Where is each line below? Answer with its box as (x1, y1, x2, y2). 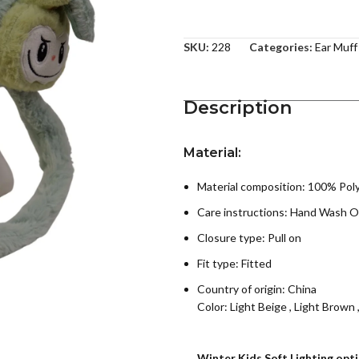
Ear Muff (314, 40, 357, 54)
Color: (196, 300, 230, 314)
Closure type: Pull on (196, 231, 301, 245)
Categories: (248, 40, 313, 54)
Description (183, 97, 292, 119)
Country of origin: (196, 282, 288, 296)
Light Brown (293, 300, 355, 314)
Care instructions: (196, 205, 290, 220)
